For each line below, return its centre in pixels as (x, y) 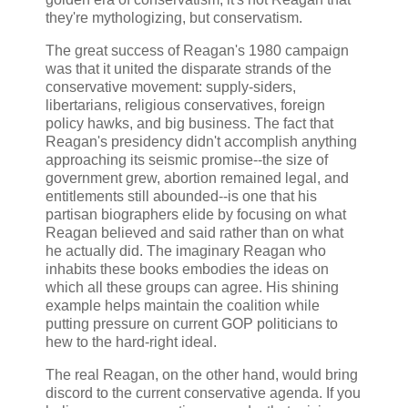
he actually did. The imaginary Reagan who (186, 250)
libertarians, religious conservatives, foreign (185, 105)
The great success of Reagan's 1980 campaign (197, 50)
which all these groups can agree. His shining (192, 287)
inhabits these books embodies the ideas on (187, 269)
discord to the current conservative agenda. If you (203, 393)
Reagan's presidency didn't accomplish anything (201, 141)
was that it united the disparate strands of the (189, 68)
